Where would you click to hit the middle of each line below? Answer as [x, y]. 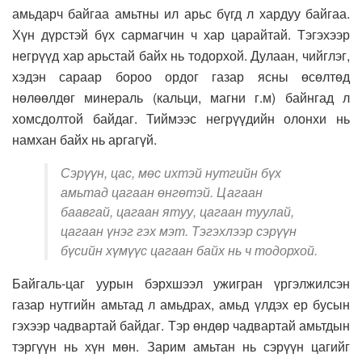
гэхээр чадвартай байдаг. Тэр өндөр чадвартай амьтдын [181, 326]
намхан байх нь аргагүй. [84, 140]
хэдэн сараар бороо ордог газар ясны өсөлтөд [181, 77]
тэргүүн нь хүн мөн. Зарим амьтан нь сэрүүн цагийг [181, 347]
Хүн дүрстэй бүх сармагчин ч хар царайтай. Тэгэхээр [181, 35]
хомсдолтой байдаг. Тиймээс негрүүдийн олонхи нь [181, 119]
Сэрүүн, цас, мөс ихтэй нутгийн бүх [171, 173]
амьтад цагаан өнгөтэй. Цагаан [162, 192]
